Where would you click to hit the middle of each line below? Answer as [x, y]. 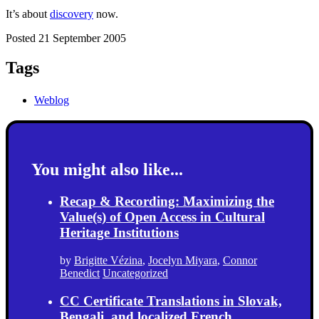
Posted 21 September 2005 [66, 38]
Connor [240, 260]
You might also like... [107, 170]
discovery [72, 14]
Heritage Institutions [119, 233]
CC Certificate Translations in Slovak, [171, 300]
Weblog [52, 100]
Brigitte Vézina [108, 260]
